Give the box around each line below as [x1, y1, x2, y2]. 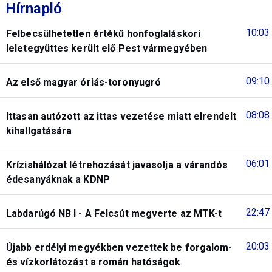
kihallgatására [6, 124, 72, 137]
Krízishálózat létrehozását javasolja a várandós [6, 158, 228, 171]
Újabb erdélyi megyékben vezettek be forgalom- [6, 241, 233, 253]
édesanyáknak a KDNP [6, 173, 110, 185]
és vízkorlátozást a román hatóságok [6, 256, 181, 268]
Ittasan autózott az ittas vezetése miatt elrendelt [6, 110, 237, 122]
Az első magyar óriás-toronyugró [6, 76, 161, 88]
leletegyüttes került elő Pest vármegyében [6, 42, 208, 54]
